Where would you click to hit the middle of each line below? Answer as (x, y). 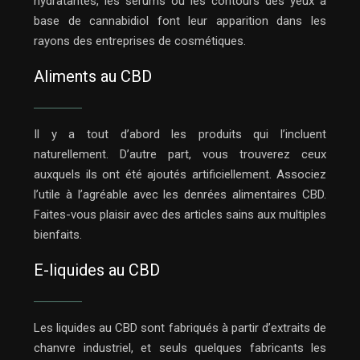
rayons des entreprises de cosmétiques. (140, 41)
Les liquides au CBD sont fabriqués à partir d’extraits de (180, 328)
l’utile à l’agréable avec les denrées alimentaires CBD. (180, 195)
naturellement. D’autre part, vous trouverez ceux (180, 155)
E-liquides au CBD (97, 270)
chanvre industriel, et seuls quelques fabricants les (180, 348)
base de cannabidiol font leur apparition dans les (180, 21)
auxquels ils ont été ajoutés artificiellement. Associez (180, 175)
